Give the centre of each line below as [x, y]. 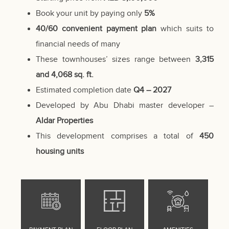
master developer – [174, 106]
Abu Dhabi [114, 106]
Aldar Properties [64, 121]
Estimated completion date [85, 90]
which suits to [185, 29]
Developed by [65, 106]
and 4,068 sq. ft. [65, 75]
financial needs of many [78, 44]
